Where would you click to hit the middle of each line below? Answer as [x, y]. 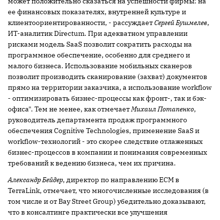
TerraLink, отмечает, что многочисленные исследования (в [108, 191]
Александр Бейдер [35, 180]
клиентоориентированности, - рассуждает [81, 23]
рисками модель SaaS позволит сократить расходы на [100, 44]
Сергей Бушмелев [181, 23]
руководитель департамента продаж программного [97, 120]
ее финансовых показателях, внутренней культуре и [97, 12]
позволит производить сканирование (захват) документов [108, 77]
